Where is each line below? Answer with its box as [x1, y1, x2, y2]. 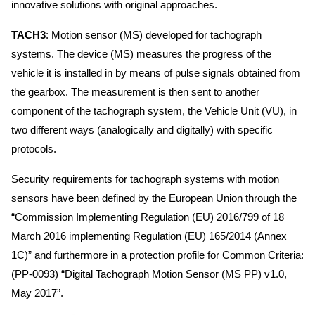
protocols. [11, 142, 56, 155]
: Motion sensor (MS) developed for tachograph [46, 28, 262, 41]
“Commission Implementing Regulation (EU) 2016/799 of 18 [11, 210, 284, 223]
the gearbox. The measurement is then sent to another [11, 85, 259, 98]
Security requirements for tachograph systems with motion [11, 172, 279, 185]
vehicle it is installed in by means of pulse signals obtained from [11, 66, 300, 79]
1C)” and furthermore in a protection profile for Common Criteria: [11, 248, 304, 261]
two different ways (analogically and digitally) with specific [11, 123, 273, 136]
